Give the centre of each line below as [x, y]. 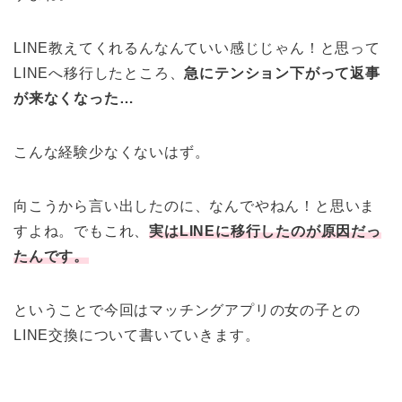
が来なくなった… [74, 99]
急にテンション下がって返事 [282, 74]
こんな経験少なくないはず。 [112, 153]
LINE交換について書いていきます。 [137, 336]
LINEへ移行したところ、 [99, 74]
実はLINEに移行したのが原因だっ [265, 232]
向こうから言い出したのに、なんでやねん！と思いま [195, 206]
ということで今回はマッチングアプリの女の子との [187, 310]
